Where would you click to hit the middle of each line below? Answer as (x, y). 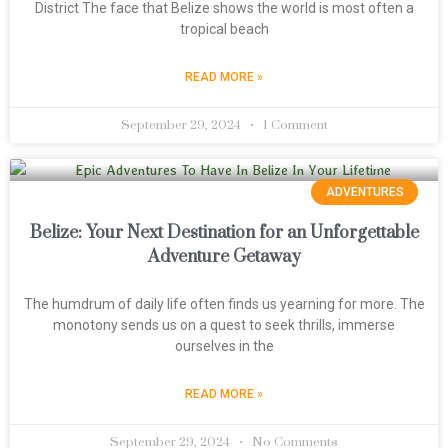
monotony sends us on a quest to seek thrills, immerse (224, 325)
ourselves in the (224, 346)
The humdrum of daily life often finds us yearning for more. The (224, 304)
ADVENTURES (364, 192)
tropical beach (224, 29)
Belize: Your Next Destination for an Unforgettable (224, 233)
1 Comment (293, 125)
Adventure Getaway (224, 257)
